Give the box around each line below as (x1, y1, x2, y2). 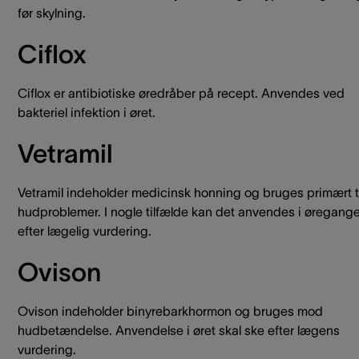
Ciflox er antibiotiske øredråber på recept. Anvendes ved (18, 86, 345, 100)
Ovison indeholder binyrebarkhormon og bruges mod (18, 304, 323, 318)
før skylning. (18, 6, 86, 20)
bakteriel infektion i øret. (18, 105, 155, 119)
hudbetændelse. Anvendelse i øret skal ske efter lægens (18, 323, 340, 337)
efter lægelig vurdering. (18, 224, 151, 238)
